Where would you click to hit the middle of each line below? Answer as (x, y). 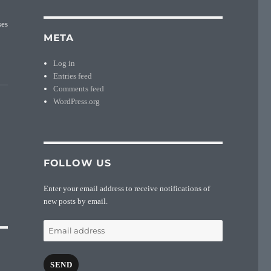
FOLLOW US (77, 163)
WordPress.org (77, 101)
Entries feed (73, 76)
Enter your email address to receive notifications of (126, 188)
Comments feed (79, 88)
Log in (64, 63)
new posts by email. (75, 201)
